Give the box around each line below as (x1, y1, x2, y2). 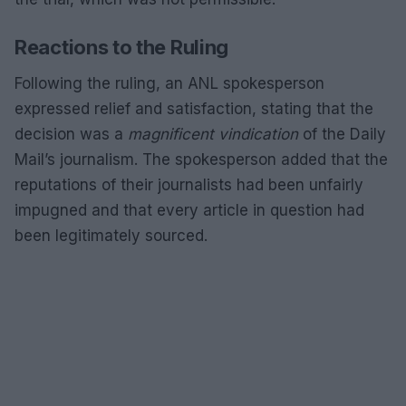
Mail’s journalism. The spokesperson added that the (14, 150, 388, 169)
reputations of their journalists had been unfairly (14, 176, 363, 194)
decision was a (14, 125, 128, 143)
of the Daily (298, 125, 386, 143)
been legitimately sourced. (14, 227, 208, 245)
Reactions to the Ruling (14, 35, 229, 59)
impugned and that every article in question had (14, 201, 364, 219)
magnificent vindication (128, 125, 298, 143)
